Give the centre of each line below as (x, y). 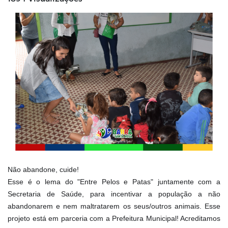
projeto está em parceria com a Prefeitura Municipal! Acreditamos (114, 218)
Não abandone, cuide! (44, 169)
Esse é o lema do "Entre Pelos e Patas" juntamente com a (114, 181)
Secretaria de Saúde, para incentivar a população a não (114, 194)
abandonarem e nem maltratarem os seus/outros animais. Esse (114, 206)
